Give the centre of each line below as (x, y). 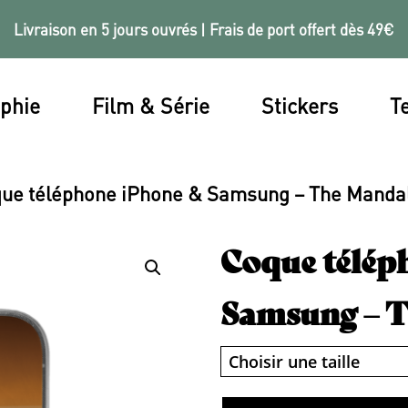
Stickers (300, 105)
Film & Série (151, 105)
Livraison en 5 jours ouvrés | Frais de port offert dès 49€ (204, 29)
